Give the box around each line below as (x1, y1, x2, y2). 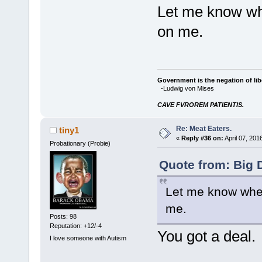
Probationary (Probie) (49, 139, 111, 147)
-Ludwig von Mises (157, 84, 214, 92)
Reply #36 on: (181, 134, 223, 142)
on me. (157, 23, 203, 41)
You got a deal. (157, 227, 256, 245)
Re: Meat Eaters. (175, 124, 232, 133)
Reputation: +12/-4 (49, 222, 102, 229)
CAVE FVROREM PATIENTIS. (157, 101, 244, 108)
